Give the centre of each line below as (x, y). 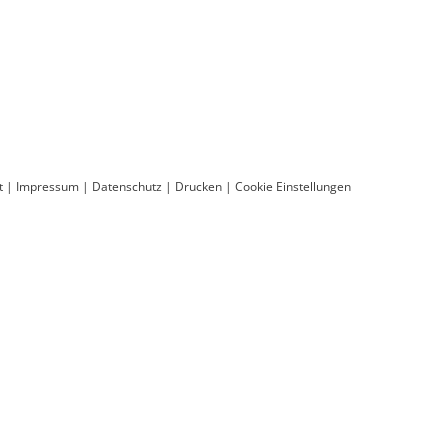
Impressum (47, 186)
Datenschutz (127, 186)
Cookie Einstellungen (293, 186)
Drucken (198, 186)
